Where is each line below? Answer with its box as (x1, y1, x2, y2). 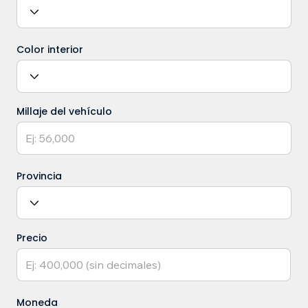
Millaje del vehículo (16, 104, 112, 119)
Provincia (16, 169, 62, 184)
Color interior (16, 43, 83, 57)
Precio (16, 231, 47, 245)
